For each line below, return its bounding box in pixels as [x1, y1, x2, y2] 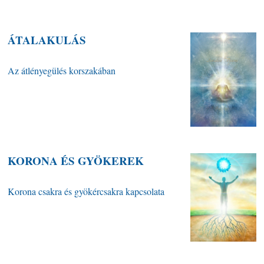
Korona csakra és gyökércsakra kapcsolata [8, 185, 165, 198]
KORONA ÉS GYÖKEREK [8, 153, 144, 169]
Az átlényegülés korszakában [8, 64, 116, 77]
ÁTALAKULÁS [8, 32, 87, 48]
